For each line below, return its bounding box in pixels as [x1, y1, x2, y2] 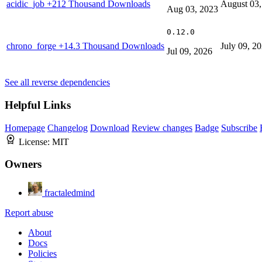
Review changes [132, 122, 192, 133]
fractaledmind [44, 187, 95, 198]
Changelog [47, 122, 88, 133]
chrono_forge [6, 41, 58, 51]
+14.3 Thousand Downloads [58, 41, 164, 51]
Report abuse [5, 207, 53, 218]
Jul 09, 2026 [167, 46, 212, 57]
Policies [28, 248, 57, 258]
